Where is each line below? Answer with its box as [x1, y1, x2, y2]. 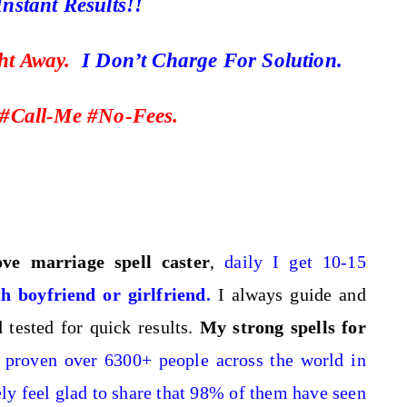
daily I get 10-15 [224, 252, 366, 272]
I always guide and [217, 284, 366, 304]
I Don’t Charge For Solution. [81, 49, 343, 72]
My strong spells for [193, 317, 366, 337]
